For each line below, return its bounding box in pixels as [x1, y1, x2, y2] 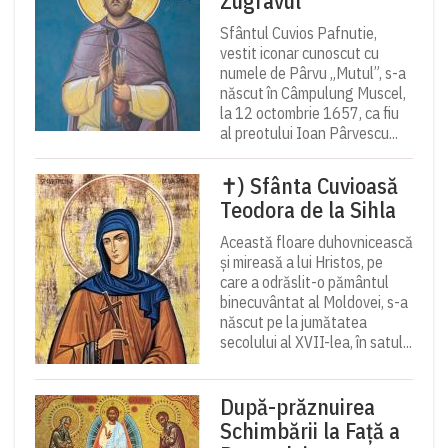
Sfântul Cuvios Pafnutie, [220, 23, 377, 44]
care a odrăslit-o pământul [220, 272, 389, 293]
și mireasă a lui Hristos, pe [220, 252, 383, 273]
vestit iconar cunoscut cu [220, 43, 379, 64]
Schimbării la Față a [220, 416, 400, 446]
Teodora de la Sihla [220, 195, 396, 225]
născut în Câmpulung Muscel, [220, 83, 406, 104]
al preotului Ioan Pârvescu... [220, 123, 398, 144]
